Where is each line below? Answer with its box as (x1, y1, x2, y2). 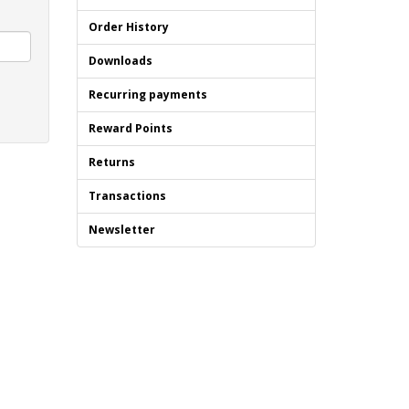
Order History (88, 19, 169, 35)
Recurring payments (88, 87, 207, 102)
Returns (88, 154, 135, 170)
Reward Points (88, 121, 173, 136)
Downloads (88, 53, 152, 68)
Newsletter (88, 222, 155, 237)
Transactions (88, 188, 166, 204)
